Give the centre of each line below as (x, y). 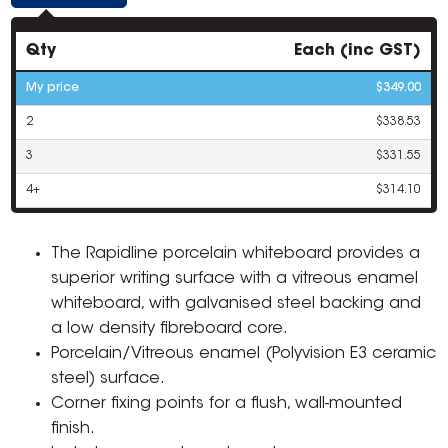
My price (53, 88)
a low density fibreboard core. (170, 329)
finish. (73, 429)
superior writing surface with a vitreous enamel (235, 279)
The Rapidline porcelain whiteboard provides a (236, 254)
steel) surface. (108, 379)
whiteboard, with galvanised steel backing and (236, 304)
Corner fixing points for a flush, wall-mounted (227, 404)
